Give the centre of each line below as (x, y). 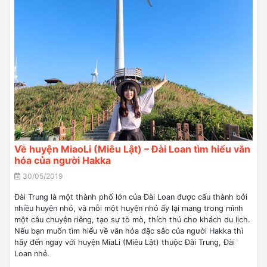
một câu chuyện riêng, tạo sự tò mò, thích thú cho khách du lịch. (132, 220)
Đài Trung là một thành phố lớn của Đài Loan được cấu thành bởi (131, 197)
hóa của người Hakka (63, 160)
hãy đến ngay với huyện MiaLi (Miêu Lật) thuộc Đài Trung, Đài (125, 242)
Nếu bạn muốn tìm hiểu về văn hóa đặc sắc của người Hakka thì (129, 231)
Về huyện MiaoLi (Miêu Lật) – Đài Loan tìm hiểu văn (132, 149)
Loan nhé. (32, 254)
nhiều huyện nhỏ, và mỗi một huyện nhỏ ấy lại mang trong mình (129, 208)
